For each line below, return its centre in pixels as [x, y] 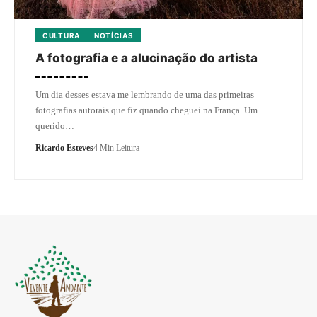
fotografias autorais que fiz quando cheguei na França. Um [146, 110]
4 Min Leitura [116, 148]
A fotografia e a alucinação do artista [146, 58]
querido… [55, 126]
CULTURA [61, 36]
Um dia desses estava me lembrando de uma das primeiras [145, 95]
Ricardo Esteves [64, 148]
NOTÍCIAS [114, 36]
